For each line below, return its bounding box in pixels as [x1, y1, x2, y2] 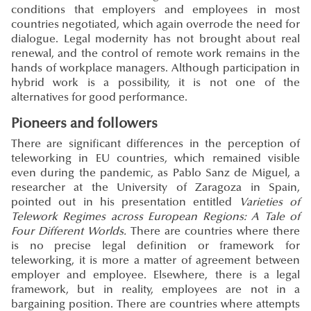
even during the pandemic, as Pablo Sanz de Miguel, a [11, 168, 300, 180]
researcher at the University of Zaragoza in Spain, [11, 183, 300, 194]
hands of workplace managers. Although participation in [11, 63, 300, 75]
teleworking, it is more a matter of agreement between [11, 255, 300, 267]
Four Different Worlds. [11, 226, 126, 238]
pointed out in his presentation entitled [11, 197, 239, 209]
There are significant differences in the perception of [11, 139, 300, 151]
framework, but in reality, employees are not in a [11, 285, 300, 296]
